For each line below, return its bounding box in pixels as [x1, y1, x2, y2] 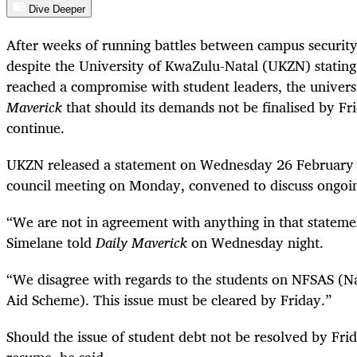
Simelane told [6, 229, 96, 254]
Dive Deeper [29, 3, 85, 16]
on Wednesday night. [187, 229, 324, 254]
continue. [6, 115, 65, 139]
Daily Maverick [96, 229, 187, 254]
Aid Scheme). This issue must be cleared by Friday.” [6, 288, 335, 312]
